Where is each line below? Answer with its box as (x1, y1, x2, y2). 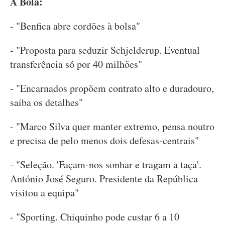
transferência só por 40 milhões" (10, 57, 142, 71)
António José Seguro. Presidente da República (10, 172, 198, 186)
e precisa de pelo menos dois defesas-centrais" (10, 134, 199, 148)
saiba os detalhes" (10, 95, 83, 109)
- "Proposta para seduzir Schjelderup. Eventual (10, 43, 200, 57)
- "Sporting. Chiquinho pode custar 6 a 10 (10, 210, 179, 224)
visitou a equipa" (10, 186, 79, 200)
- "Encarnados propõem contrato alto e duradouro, (10, 81, 214, 95)
